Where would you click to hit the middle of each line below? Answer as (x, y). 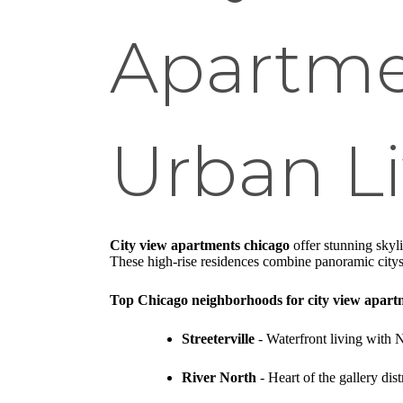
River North (219, 378)
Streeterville (218, 339)
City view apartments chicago (200, 246)
